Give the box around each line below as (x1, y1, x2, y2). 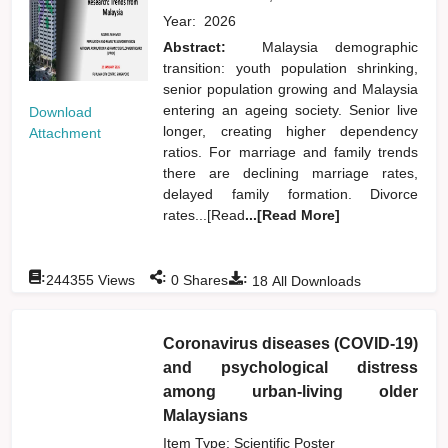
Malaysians (163, 406, 249, 424)
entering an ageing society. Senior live (163, 101, 419, 118)
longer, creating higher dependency (163, 122, 419, 139)
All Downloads (268, 272, 362, 289)
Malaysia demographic (261, 38, 419, 55)
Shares (179, 271, 229, 288)
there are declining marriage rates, (163, 164, 419, 181)
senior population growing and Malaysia (163, 80, 419, 97)
